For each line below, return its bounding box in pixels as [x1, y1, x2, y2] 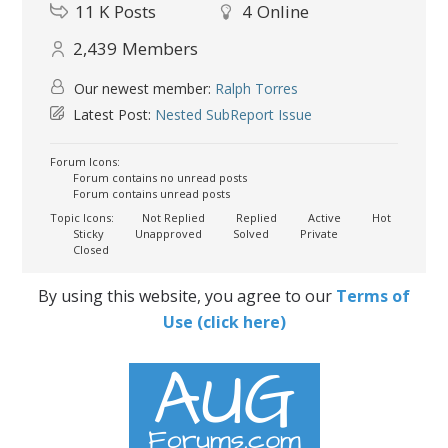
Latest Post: [69, 105, 156, 125]
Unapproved [132, 226, 203, 242]
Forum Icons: [50, 154, 121, 170]
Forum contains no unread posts [70, 170, 248, 186]
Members [122, 37, 199, 61]
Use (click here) [162, 311, 286, 334]
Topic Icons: [50, 210, 115, 226]
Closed [70, 242, 110, 258]
